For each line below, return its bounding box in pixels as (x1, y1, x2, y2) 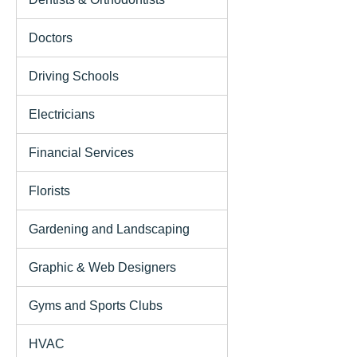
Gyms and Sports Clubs (29, 298, 163, 312)
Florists (29, 183, 70, 198)
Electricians (29, 107, 95, 121)
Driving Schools (29, 69, 119, 83)
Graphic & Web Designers (29, 260, 176, 274)
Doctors (29, 30, 73, 45)
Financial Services (29, 145, 134, 159)
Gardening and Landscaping (29, 222, 190, 236)
